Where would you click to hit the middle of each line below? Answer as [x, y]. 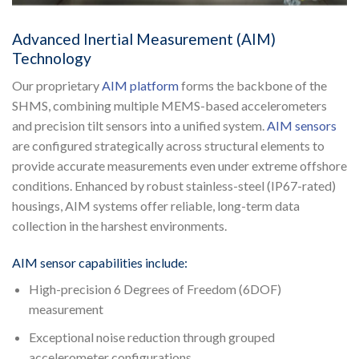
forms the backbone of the [253, 86]
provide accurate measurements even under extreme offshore [179, 166]
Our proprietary [57, 86]
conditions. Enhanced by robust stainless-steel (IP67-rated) [174, 186]
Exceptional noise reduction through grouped [151, 337]
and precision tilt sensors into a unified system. [139, 126]
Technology [52, 58]
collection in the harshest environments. [119, 226]
